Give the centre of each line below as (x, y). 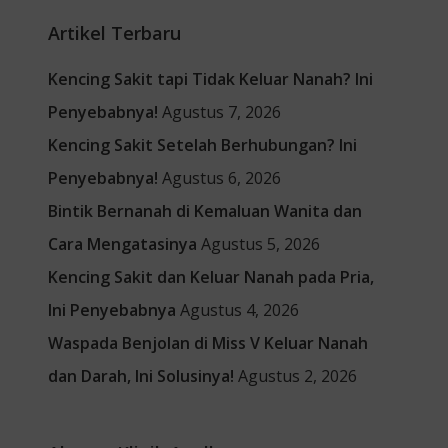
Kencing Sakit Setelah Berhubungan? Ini (202, 145)
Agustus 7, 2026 (221, 112)
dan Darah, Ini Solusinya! (140, 376)
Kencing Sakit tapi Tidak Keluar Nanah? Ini (210, 79)
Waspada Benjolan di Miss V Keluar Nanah (207, 343)
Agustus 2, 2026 (297, 376)
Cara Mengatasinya (122, 244)
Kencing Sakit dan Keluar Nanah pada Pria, (210, 277)
